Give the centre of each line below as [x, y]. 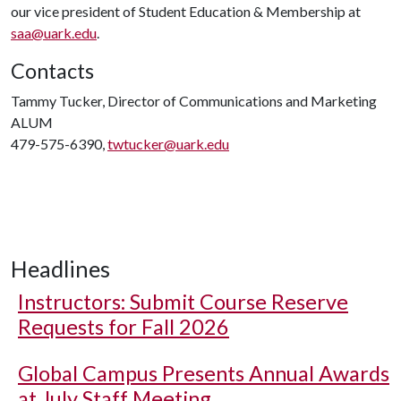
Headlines [60, 269]
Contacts [52, 71]
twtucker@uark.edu [168, 144]
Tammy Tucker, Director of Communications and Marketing [194, 101]
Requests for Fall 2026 [124, 327]
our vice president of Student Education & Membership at [186, 11]
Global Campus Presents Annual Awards [204, 373]
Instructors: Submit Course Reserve [183, 302]
